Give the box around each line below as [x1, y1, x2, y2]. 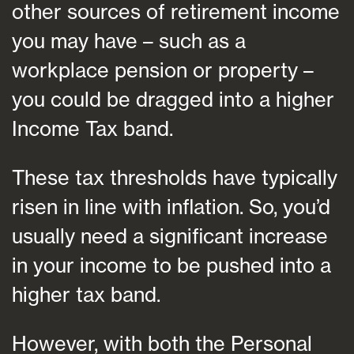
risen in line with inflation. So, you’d [12, 194, 330, 219]
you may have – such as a [12, 28, 246, 53]
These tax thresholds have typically [12, 164, 337, 190]
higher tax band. [12, 281, 160, 307]
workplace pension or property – [12, 57, 314, 82]
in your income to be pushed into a [12, 252, 331, 277]
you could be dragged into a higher [12, 86, 334, 111]
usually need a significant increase [12, 223, 328, 248]
